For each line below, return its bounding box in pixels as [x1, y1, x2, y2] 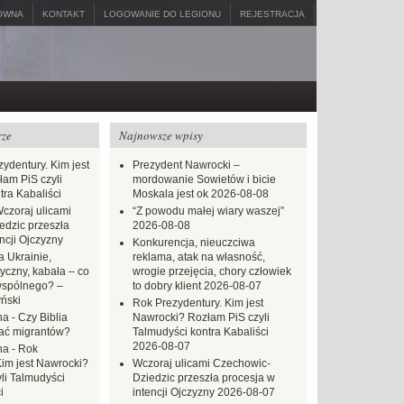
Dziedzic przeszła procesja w [133, 372, 275, 384]
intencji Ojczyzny [133, 386, 215, 399]
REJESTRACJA [240, 9, 305, 19]
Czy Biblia [18, 311, 68, 324]
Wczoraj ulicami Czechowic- [133, 357, 271, 370]
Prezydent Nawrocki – [133, 159, 240, 171]
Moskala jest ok [133, 188, 208, 200]
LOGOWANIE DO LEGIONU [104, 9, 221, 19]
